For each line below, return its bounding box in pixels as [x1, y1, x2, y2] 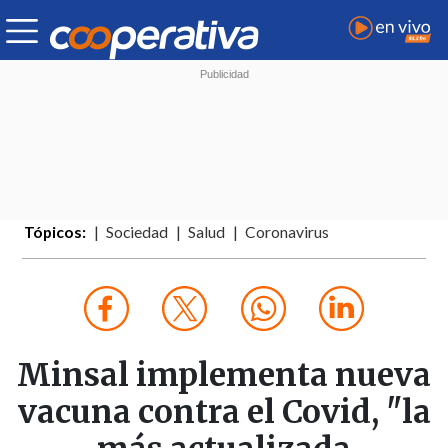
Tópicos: [24, 223, 87, 242]
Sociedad [106, 223, 169, 242]
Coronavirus [245, 223, 330, 242]
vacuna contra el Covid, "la [17, 392, 431, 433]
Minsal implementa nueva [17, 355, 431, 396]
